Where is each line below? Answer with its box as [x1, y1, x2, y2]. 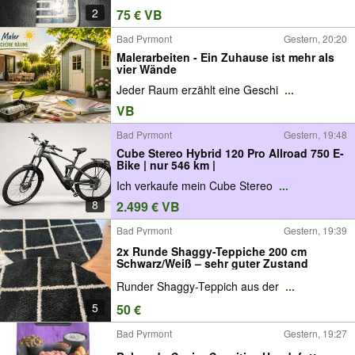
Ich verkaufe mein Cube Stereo [116, 177, 276, 194]
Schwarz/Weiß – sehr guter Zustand [116, 254, 308, 271]
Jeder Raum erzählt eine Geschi [116, 82, 281, 98]
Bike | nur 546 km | [116, 156, 216, 173]
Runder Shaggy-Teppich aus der [116, 278, 282, 295]
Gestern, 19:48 [284, 128, 347, 141]
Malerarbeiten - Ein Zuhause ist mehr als [116, 48, 334, 65]
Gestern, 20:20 [284, 32, 347, 45]
